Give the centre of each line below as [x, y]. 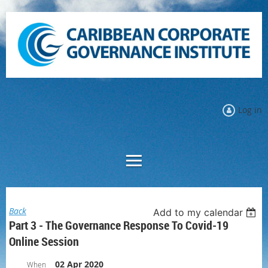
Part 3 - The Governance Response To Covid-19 [119, 225]
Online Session [44, 241]
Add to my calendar [198, 212]
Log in [250, 109]
